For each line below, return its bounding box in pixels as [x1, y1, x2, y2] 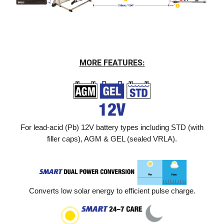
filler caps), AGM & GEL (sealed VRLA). [47, 134, 177, 143]
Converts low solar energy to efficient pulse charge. [28, 186, 195, 195]
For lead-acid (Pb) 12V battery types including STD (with [20, 123, 203, 132]
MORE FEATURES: [79, 58, 145, 68]
